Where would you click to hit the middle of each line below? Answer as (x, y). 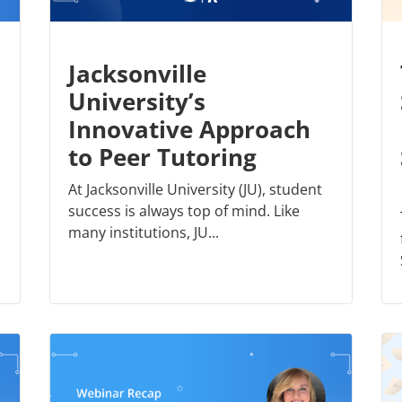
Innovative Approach (189, 130)
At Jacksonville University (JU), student (195, 190)
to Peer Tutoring (162, 157)
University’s (137, 102)
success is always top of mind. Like (184, 211)
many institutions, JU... (144, 233)
